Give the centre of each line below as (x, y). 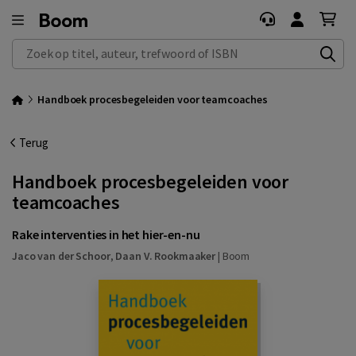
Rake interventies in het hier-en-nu (106, 234)
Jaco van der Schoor (61, 255)
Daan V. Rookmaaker (166, 255)
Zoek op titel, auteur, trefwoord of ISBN (111, 47)
